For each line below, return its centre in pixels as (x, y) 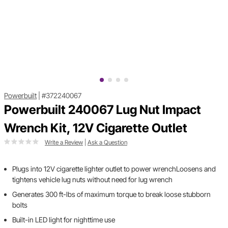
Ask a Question (107, 142)
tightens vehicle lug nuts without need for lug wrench (92, 180)
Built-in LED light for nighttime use (64, 220)
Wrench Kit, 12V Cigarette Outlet (96, 128)
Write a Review (64, 142)
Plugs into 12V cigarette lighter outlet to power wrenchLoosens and (114, 169)
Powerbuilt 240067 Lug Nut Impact (103, 110)
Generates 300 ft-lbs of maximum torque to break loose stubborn (111, 194)
